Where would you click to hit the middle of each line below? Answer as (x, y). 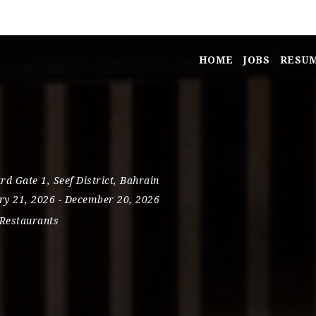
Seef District (83, 181)
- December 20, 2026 (109, 200)
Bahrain (140, 181)
